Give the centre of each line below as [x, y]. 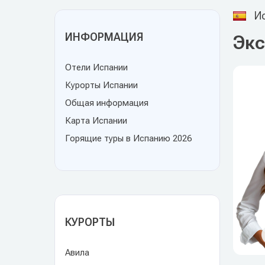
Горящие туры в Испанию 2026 [128, 138]
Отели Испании [96, 67]
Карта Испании [96, 121]
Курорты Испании [101, 85]
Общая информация [107, 103]
